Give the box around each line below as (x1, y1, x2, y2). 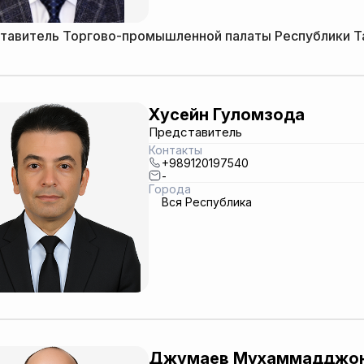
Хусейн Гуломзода (148, 104, 305, 124)
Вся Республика (161, 194, 252, 209)
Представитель (148, 123, 242, 140)
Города (148, 182, 191, 196)
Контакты (148, 143, 202, 157)
